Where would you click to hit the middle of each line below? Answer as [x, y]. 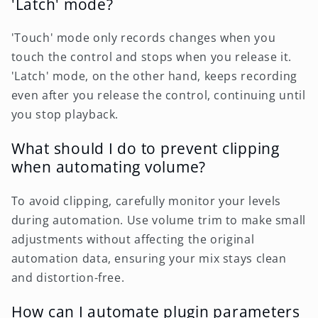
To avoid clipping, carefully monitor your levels [146, 201]
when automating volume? [108, 167]
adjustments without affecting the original [133, 239]
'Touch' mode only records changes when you [143, 38]
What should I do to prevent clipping [145, 148]
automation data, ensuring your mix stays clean [149, 258]
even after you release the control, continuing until [158, 95]
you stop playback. [65, 115]
